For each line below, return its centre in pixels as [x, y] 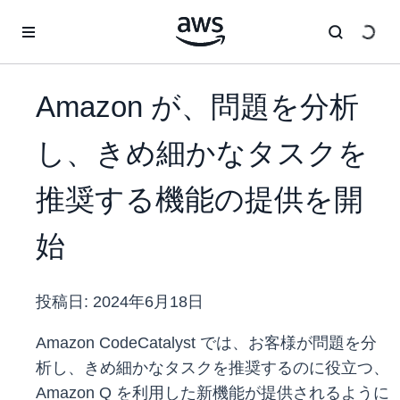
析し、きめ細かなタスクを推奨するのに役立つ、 [212, 368]
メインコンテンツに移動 [77, 18]
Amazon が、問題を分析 [197, 107]
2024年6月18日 [148, 302]
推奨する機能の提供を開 [200, 200]
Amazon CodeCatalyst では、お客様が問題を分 [206, 343]
